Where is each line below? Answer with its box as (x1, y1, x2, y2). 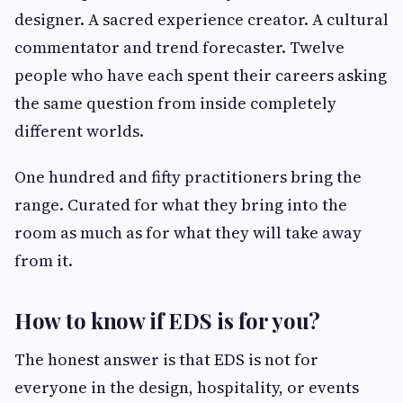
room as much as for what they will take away (14, 221, 362, 245)
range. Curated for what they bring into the (14, 193, 347, 217)
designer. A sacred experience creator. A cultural (14, 8, 389, 31)
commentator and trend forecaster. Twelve (14, 36, 345, 59)
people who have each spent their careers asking (14, 64, 387, 87)
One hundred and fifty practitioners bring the (14, 166, 362, 189)
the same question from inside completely (14, 92, 336, 115)
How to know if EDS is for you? (14, 306, 320, 336)
